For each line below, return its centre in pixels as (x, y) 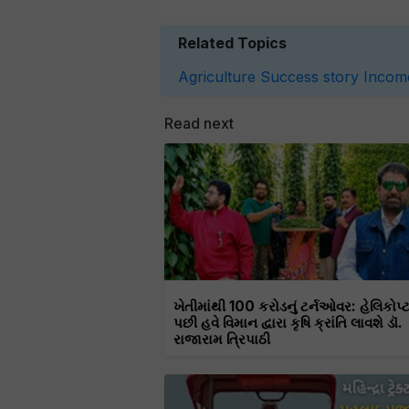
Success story (309, 77)
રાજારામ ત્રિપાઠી (222, 340)
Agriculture (217, 77)
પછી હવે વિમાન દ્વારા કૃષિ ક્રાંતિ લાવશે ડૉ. (288, 323)
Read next (199, 124)
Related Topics (232, 43)
